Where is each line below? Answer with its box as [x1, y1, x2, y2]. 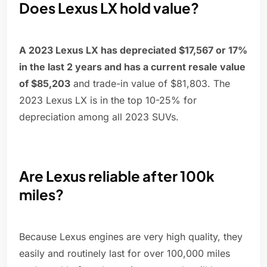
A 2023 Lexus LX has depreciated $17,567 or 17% [19, 44, 247, 57]
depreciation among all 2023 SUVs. [19, 111, 179, 123]
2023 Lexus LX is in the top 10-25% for [19, 94, 197, 107]
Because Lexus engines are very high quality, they [19, 231, 243, 243]
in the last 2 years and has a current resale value [19, 61, 246, 73]
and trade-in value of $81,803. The [70, 77, 230, 90]
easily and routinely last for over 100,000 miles [19, 247, 230, 260]
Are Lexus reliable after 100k [19, 167, 215, 185]
